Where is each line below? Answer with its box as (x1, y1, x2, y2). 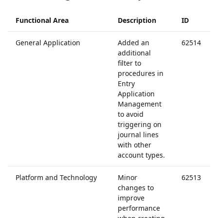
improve (118, 193, 145, 202)
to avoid (118, 109, 144, 119)
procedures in (118, 69, 163, 78)
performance (118, 203, 160, 213)
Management (118, 99, 162, 109)
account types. (118, 150, 165, 160)
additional (118, 48, 151, 57)
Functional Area (16, 16, 69, 25)
